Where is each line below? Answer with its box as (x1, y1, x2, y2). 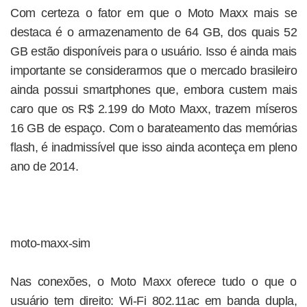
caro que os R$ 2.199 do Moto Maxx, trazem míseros (10, 102, 297, 116)
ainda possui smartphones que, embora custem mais (10, 83, 297, 97)
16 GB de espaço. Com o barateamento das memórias (10, 121, 297, 135)
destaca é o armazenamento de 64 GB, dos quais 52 (10, 25, 297, 39)
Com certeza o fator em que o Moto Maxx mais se (10, 6, 297, 20)
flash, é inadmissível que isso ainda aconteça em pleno (10, 140, 297, 154)
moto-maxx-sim (10, 236, 90, 250)
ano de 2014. (10, 160, 78, 173)
